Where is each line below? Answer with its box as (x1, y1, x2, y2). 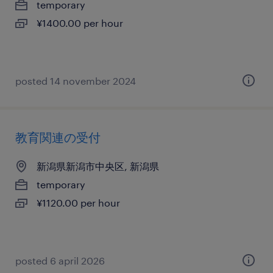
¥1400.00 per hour (37, 17, 123, 29)
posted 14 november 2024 (15, 75, 136, 87)
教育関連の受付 (15, 130, 101, 144)
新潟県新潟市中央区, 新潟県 (37, 160, 159, 172)
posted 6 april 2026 (15, 255, 105, 266)
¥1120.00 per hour (37, 197, 120, 208)
